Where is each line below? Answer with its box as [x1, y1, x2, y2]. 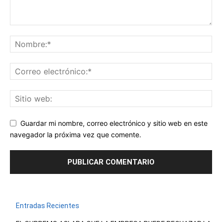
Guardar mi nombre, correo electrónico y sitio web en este [20, 119, 208, 128]
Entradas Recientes [16, 202, 79, 210]
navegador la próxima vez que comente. [10, 130, 141, 139]
